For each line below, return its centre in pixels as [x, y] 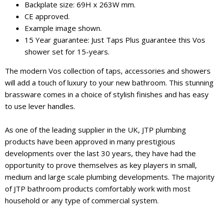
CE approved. [47, 16]
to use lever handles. [40, 106]
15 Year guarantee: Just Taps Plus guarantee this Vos [115, 40]
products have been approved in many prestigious [90, 141]
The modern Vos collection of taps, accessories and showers [108, 71]
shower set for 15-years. [67, 52]
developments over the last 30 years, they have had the [100, 153]
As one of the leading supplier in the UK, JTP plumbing [96, 130]
